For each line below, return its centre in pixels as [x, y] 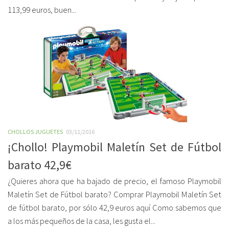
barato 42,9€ [40, 165]
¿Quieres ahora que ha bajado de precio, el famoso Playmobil [114, 181]
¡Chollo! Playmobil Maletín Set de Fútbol [114, 147]
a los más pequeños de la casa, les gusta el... [82, 221]
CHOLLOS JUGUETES [35, 132]
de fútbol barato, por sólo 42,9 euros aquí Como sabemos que [114, 208]
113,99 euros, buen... [42, 10]
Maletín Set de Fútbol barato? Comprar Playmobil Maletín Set [114, 194]
